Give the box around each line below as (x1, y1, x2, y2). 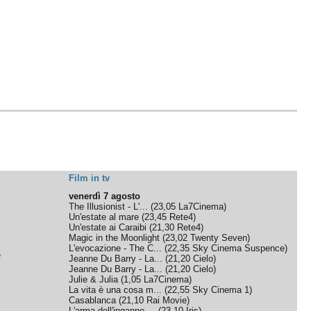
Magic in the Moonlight (69, 233, 160, 243)
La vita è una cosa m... (69, 285, 162, 295)
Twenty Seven (190, 233, 248, 243)
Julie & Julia (69, 274, 119, 285)
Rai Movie (146, 295, 187, 305)
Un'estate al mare (69, 212, 140, 222)
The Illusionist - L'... (69, 201, 149, 212)
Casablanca (69, 295, 117, 305)
